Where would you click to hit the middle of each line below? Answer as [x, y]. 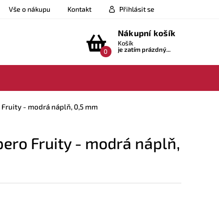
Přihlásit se [137, 9]
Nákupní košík [146, 33]
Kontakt [79, 9]
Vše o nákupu [30, 9]
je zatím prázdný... [144, 49]
